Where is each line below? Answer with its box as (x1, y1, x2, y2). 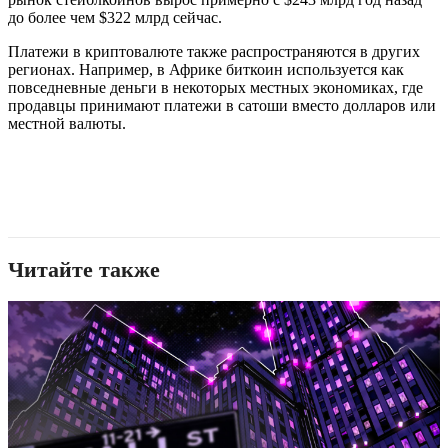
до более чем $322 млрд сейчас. (8, 9, 222, 27)
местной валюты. (8, 115, 126, 133)
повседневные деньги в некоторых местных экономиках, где (8, 79, 423, 97)
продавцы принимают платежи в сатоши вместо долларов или (8, 97, 436, 115)
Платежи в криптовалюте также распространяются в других (8, 43, 420, 61)
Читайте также (8, 257, 160, 283)
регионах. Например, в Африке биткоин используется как (8, 61, 404, 79)
